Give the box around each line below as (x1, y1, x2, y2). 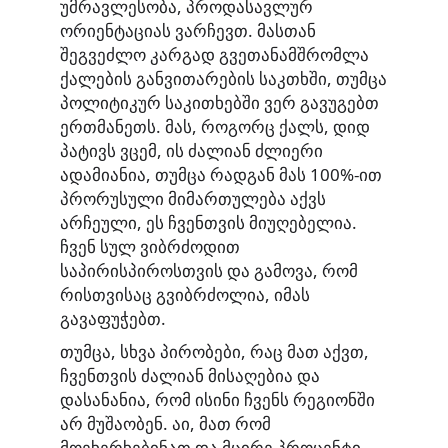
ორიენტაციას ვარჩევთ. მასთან (60, 18, 316, 42)
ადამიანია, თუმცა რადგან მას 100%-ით (60, 162, 382, 186)
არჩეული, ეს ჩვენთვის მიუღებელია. (60, 210, 357, 234)
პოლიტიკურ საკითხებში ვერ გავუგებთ (60, 90, 379, 114)
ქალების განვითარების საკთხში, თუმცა (60, 66, 387, 90)
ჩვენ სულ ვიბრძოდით (60, 234, 240, 258)
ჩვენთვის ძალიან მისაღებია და (60, 364, 320, 388)
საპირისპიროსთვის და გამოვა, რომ (60, 258, 358, 282)
